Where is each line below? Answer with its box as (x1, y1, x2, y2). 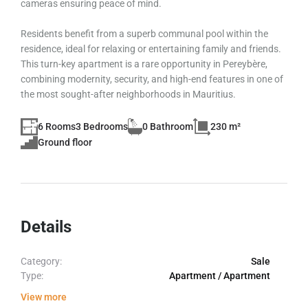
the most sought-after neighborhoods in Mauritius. (21, 89, 236, 100)
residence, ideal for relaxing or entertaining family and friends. (21, 43, 281, 54)
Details (21, 217, 71, 236)
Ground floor (37, 136, 92, 148)
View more (21, 291, 67, 302)
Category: (21, 255, 62, 267)
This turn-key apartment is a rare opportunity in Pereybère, (21, 58, 267, 69)
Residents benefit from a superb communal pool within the (21, 28, 268, 39)
